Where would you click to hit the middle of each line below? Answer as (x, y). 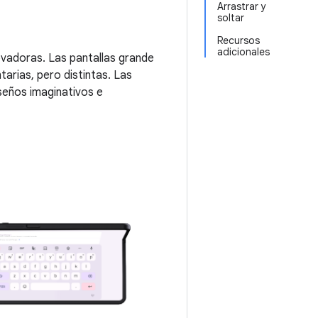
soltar (231, 18)
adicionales (243, 52)
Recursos (238, 40)
